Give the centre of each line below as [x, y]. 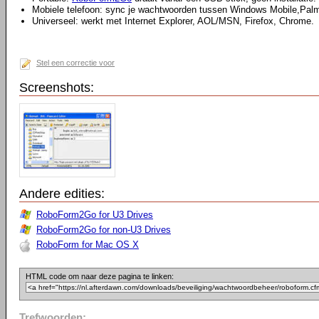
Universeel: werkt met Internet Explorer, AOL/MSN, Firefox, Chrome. [173, 21]
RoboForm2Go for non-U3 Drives [104, 230]
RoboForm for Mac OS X [88, 245]
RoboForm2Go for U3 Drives [95, 215]
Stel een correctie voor [75, 63]
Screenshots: [57, 88]
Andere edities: [62, 194]
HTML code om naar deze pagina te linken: [100, 276]
